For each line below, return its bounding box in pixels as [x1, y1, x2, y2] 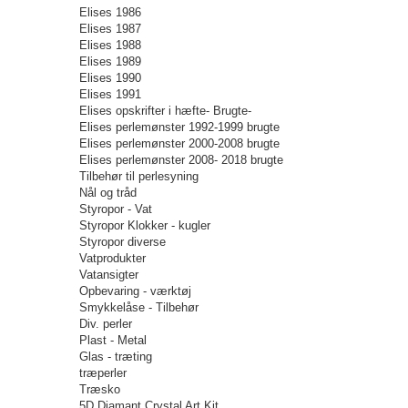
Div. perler [79, 317, 132, 331]
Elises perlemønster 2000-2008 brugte [79, 137, 280, 150]
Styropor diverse [79, 235, 166, 249]
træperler [79, 366, 127, 380]
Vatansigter [79, 268, 138, 281]
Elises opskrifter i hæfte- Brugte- [79, 104, 251, 117]
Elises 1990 [79, 71, 141, 85]
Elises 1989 [79, 55, 141, 68]
